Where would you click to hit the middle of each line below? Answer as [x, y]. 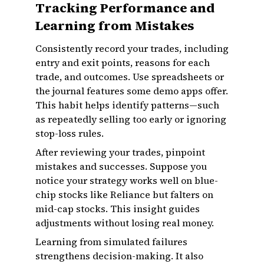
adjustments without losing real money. [125, 223]
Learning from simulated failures [111, 242]
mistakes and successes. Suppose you [121, 166]
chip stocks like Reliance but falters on [124, 194]
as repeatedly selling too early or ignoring [131, 119]
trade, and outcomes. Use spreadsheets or [130, 77]
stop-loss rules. [70, 133]
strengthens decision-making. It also [119, 256]
